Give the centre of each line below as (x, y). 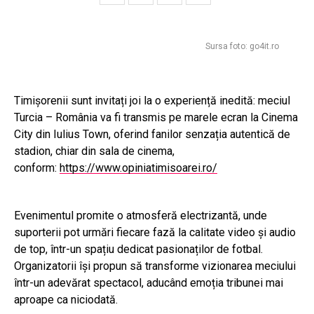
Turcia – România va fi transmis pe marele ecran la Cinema (156, 117)
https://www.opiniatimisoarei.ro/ (138, 168)
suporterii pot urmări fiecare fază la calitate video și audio (155, 232)
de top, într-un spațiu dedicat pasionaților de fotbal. (138, 249)
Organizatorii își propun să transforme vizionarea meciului (155, 266)
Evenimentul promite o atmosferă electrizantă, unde (141, 216)
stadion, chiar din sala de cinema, (94, 151)
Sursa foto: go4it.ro (242, 46)
